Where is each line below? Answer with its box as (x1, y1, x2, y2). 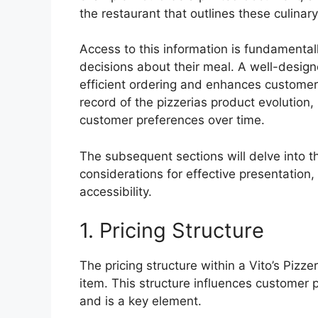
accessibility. (79, 184, 152, 199)
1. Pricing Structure (79, 218, 264, 243)
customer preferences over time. (79, 113, 265, 128)
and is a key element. (79, 294, 202, 309)
